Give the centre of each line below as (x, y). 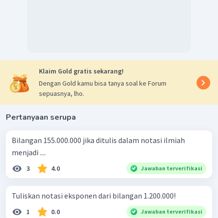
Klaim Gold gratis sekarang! (81, 71)
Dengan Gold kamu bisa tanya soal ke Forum (103, 83)
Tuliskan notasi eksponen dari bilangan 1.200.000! (94, 196)
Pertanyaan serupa (41, 118)
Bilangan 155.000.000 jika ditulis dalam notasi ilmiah (98, 140)
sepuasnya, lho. (62, 94)
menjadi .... (29, 153)
